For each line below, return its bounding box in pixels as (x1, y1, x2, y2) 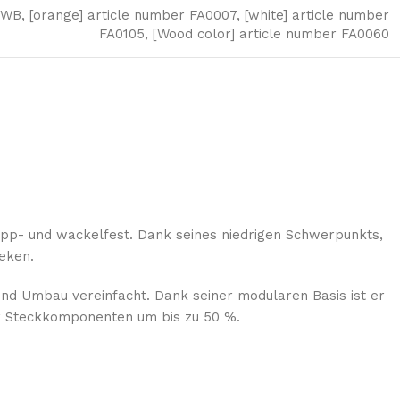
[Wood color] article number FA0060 (153, 25, 389, 42)
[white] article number (245, 6, 389, 23)
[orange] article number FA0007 (29, 6, 237, 23)
